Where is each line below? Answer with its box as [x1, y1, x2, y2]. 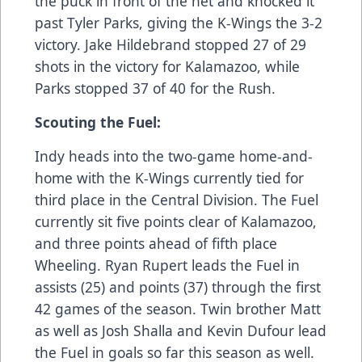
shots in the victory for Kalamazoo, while [35, 57, 300, 77]
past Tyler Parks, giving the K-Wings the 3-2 [35, 13, 322, 33]
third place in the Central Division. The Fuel [35, 190, 318, 210]
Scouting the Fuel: [35, 112, 161, 133]
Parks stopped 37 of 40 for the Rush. [35, 78, 280, 99]
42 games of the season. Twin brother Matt [35, 299, 321, 319]
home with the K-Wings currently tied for [35, 168, 304, 188]
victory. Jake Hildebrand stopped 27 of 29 [35, 35, 306, 55]
